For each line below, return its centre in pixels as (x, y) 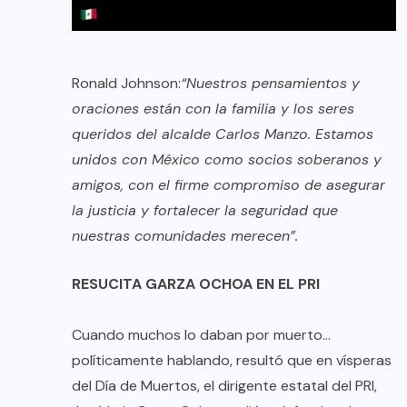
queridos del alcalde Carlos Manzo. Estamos (223, 134)
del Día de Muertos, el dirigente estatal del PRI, (224, 385)
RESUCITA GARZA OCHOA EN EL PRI (196, 283)
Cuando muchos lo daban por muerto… (201, 334)
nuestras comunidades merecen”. (185, 235)
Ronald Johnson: (126, 83)
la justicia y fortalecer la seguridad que (205, 210)
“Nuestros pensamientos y (270, 83)
